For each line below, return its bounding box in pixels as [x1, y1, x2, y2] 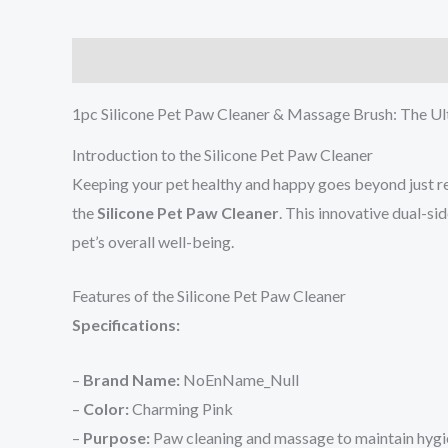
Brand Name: [83, 369, 180, 389]
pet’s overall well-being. [72, 231, 234, 251]
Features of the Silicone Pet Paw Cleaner [72, 286, 346, 306]
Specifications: [72, 315, 180, 335]
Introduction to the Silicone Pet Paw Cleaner [72, 144, 373, 164]
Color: [83, 398, 129, 418]
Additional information [179, 51, 350, 71]
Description [72, 51, 160, 71]
